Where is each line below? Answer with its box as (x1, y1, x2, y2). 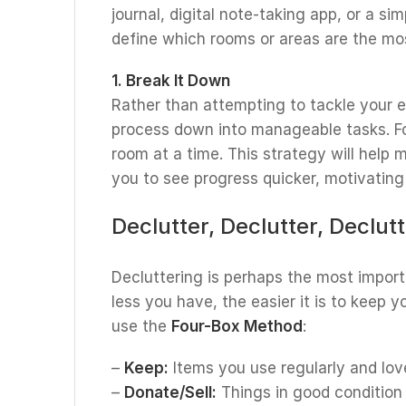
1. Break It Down (111, 72, 230, 90)
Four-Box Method (171, 317, 303, 335)
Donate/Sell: (124, 383, 217, 401)
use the (111, 317, 171, 335)
